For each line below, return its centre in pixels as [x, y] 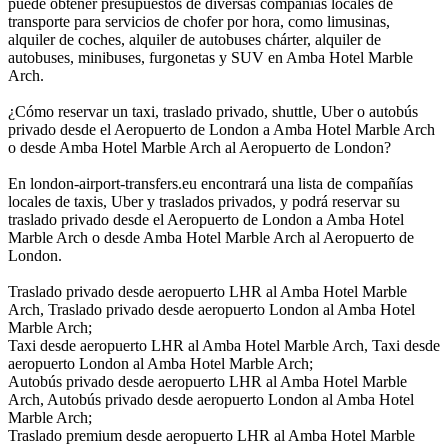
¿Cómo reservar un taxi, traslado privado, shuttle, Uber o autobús [213, 111]
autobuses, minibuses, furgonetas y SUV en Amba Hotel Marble [210, 57]
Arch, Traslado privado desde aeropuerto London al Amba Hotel [211, 309]
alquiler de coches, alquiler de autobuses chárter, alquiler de [194, 39]
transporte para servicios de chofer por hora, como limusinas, [199, 21]
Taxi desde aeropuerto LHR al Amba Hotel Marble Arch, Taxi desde [224, 345]
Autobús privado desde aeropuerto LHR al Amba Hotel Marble [207, 381]
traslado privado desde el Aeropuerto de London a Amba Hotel [206, 219]
